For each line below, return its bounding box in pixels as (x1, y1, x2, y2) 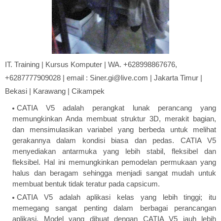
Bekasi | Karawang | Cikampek (5, 87, 105, 96)
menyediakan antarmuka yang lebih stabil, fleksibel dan (12, 147, 216, 156)
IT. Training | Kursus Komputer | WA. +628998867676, (5, 60, 177, 69)
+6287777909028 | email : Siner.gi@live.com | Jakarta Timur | (5, 74, 202, 82)
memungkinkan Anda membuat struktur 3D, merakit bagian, (12, 114, 216, 123)
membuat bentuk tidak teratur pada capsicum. (12, 180, 160, 188)
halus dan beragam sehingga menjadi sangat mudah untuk (12, 169, 216, 178)
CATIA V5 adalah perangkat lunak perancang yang (17, 104, 216, 112)
